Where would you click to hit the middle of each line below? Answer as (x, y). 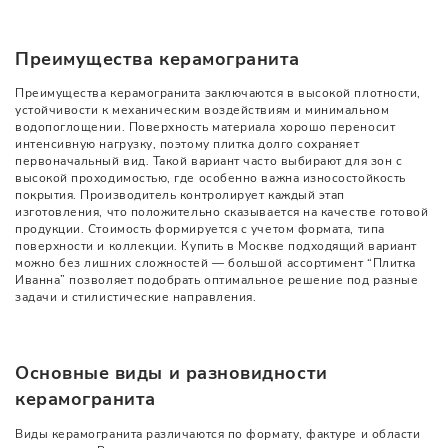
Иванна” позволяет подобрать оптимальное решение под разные (217, 280)
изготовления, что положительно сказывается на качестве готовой (222, 212)
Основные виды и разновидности (171, 373)
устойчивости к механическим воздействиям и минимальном (202, 110)
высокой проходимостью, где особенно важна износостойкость (210, 178)
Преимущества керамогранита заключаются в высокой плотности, (218, 93)
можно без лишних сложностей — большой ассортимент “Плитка (215, 263)
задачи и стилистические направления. (136, 297)
